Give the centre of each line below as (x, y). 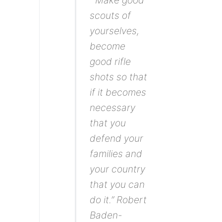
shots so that (119, 77)
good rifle (111, 62)
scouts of (111, 16)
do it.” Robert (118, 200)
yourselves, (115, 31)
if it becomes (118, 92)
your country (118, 169)
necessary (113, 108)
